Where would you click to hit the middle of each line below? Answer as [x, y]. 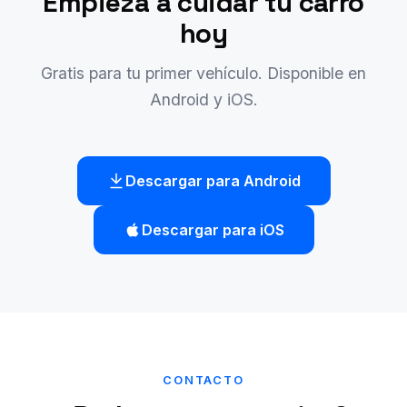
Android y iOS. [203, 100]
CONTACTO [203, 381]
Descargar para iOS [213, 230]
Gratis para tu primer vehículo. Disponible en [203, 74]
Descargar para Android [213, 181]
